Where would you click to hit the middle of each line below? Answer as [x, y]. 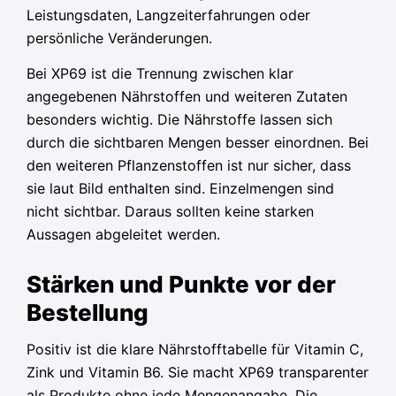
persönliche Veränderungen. [119, 38]
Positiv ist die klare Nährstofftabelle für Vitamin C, [195, 350]
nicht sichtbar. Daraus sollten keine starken [170, 211]
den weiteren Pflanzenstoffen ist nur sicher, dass [189, 165]
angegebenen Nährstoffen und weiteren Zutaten [187, 96]
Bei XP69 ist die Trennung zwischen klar [160, 73]
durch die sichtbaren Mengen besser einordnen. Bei [198, 142]
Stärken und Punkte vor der [181, 285]
